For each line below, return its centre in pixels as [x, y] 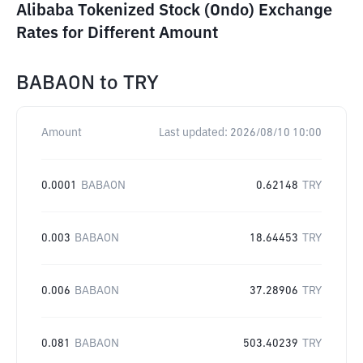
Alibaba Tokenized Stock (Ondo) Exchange [174, 11]
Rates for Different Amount [117, 33]
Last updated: [193, 133]
